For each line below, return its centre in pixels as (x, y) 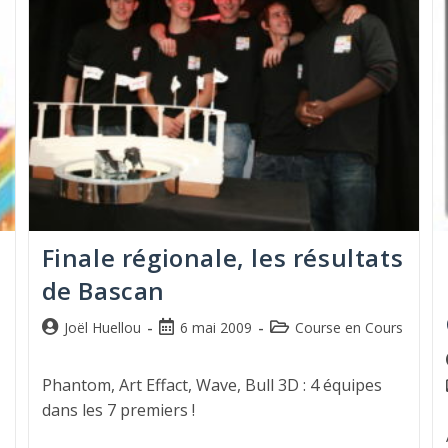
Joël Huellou (102, 327)
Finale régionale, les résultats (222, 257)
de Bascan (103, 290)
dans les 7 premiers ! (118, 409)
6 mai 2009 (215, 327)
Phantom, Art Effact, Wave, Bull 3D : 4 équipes (211, 384)
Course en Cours (348, 327)
